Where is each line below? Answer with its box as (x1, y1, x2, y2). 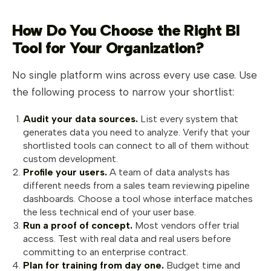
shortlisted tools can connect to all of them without (22, 140, 249, 152)
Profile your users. (22, 166, 107, 178)
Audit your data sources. (22, 113, 138, 125)
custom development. (22, 153, 118, 165)
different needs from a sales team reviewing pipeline (22, 180, 250, 192)
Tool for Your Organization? (12, 38, 204, 58)
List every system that (137, 113, 238, 125)
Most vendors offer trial (132, 220, 239, 232)
